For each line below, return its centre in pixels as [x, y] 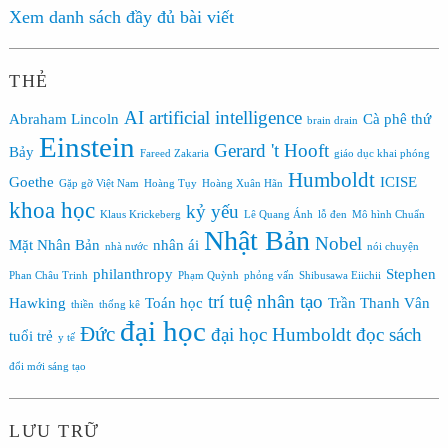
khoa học [51, 209]
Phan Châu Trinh [48, 275]
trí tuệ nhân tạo [265, 301]
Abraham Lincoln [63, 118]
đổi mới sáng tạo [47, 366]
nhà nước [126, 246]
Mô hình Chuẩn [388, 214]
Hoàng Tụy [170, 183]
